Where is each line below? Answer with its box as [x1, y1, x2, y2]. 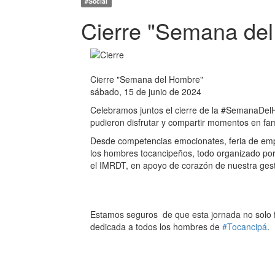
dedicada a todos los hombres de [90, 220, 222, 233]
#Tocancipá [222, 220, 267, 233]
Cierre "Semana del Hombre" [90, 73, 203, 85]
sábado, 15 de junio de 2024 [90, 85, 201, 98]
